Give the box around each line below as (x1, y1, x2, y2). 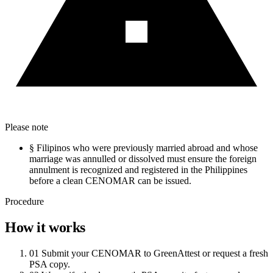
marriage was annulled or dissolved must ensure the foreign (29, 154, 257, 165)
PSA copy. (29, 259, 70, 269)
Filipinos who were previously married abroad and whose (37, 143, 258, 154)
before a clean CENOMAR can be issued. (29, 175, 191, 186)
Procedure (5, 196, 44, 207)
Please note (5, 122, 48, 133)
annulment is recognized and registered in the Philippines (29, 165, 247, 175)
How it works (5, 219, 85, 236)
